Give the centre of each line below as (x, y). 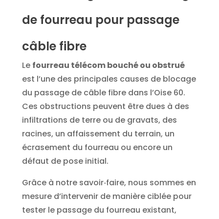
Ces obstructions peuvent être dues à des (105, 106)
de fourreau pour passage (100, 20)
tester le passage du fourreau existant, (99, 210)
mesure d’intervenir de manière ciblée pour (107, 196)
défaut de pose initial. (65, 161)
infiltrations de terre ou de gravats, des (99, 120)
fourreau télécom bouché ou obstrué (108, 65)
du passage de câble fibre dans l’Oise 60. (103, 92)
